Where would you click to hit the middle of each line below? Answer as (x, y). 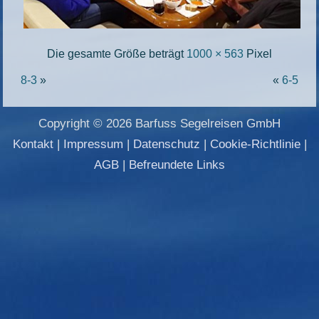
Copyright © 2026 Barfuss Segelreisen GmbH (159, 123)
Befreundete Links (177, 164)
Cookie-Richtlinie (255, 144)
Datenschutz (166, 144)
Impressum (93, 144)
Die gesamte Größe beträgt (117, 53)
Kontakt (33, 144)
